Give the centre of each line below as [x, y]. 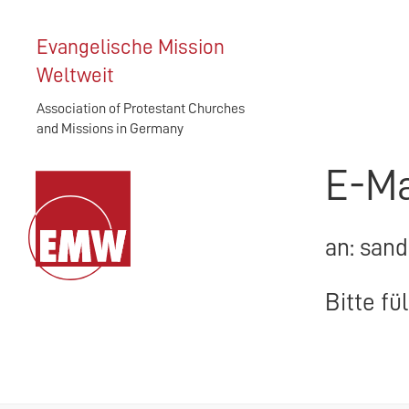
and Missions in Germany [110, 129]
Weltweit [75, 75]
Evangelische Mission [131, 47]
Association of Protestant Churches [141, 109]
